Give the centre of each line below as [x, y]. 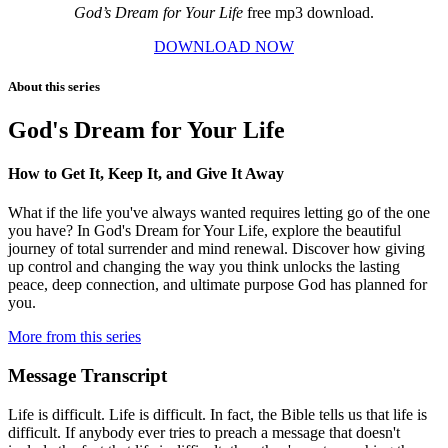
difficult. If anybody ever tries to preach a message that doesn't [204, 432]
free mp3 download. [310, 13]
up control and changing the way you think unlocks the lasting [204, 267]
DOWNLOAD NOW [224, 47]
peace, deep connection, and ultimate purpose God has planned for [217, 285]
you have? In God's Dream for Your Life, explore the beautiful [204, 231]
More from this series [74, 337]
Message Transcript [87, 375]
